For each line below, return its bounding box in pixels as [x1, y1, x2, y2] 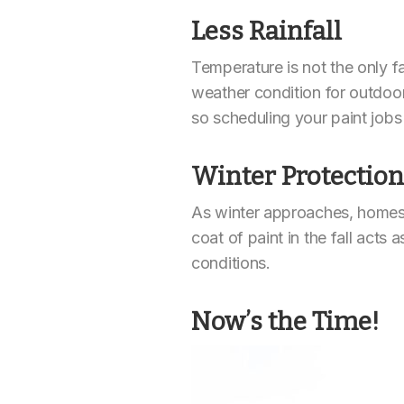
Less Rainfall [191, 16, 342, 46]
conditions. [191, 253, 271, 272]
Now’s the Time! [191, 307, 380, 336]
